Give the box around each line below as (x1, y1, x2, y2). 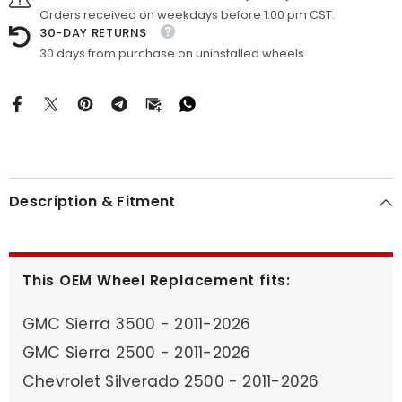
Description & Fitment (9, 191, 176, 213)
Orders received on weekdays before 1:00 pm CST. (39, 5, 335, 23)
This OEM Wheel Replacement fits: (22, 271, 291, 291)
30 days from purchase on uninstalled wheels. (39, 44, 307, 62)
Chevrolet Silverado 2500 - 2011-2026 (22, 371, 319, 393)
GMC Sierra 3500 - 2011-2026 (22, 313, 251, 336)
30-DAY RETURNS (39, 23, 148, 41)
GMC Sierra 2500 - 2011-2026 (22, 342, 251, 364)
